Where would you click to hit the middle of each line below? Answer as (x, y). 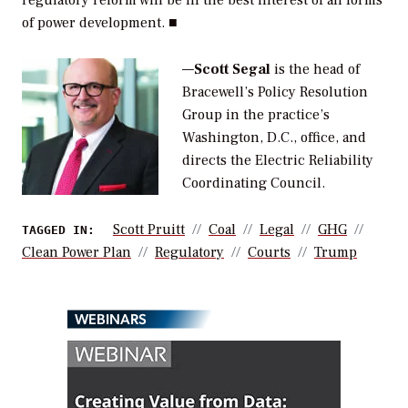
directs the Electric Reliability (277, 160)
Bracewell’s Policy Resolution (275, 92)
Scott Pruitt (149, 229)
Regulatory (189, 252)
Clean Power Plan (76, 252)
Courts (269, 252)
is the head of (316, 69)
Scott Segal (232, 69)
